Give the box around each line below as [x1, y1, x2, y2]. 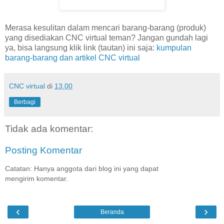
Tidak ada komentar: [5, 123, 93, 134]
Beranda [100, 208, 124, 215]
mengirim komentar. [5, 174, 68, 182]
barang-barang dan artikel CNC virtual [5, 53, 140, 62]
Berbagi [14, 98, 35, 105]
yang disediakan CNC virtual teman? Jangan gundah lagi [5, 33, 208, 42]
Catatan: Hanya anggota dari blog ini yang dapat [5, 164, 158, 172]
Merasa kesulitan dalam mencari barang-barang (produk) [5, 23, 206, 32]
